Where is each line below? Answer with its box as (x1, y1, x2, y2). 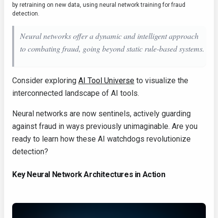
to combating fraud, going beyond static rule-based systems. (20, 43, 204, 54)
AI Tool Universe (78, 76, 134, 85)
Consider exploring (12, 76, 78, 85)
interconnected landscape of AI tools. (12, 89, 139, 98)
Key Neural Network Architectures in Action (12, 170, 165, 179)
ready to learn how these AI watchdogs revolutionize (12, 134, 191, 144)
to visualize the (134, 76, 188, 85)
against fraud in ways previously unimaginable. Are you (12, 122, 198, 131)
